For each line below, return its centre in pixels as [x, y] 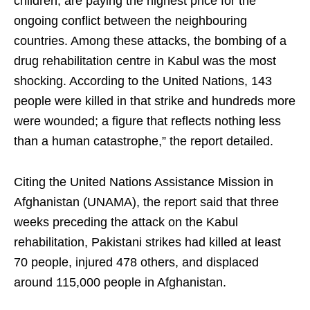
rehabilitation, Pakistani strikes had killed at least [147, 243]
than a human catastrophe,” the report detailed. [144, 142]
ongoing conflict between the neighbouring [130, 21]
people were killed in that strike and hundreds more [155, 101]
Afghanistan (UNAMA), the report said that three [146, 202]
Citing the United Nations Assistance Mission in [144, 182]
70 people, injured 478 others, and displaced [136, 263]
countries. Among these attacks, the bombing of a [150, 41]
